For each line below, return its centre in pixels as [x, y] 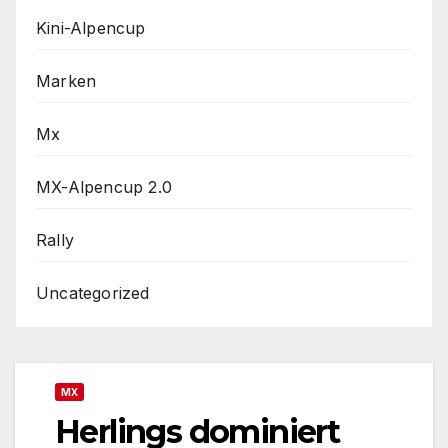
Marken [66, 80]
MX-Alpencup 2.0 [104, 186]
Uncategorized [93, 292]
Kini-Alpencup [91, 27]
